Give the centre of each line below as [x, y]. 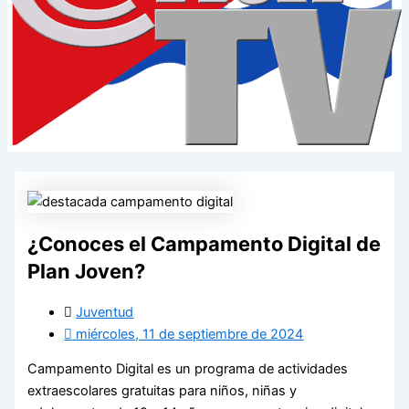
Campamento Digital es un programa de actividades [188, 369]
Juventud [105, 312]
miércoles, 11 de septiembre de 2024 [190, 334]
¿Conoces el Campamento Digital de [204, 243]
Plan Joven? [87, 271]
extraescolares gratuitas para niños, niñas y [163, 391]
